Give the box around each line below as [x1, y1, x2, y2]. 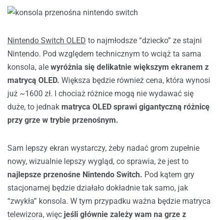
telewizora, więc [7, 210, 62, 219]
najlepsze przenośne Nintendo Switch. [7, 170, 142, 179]
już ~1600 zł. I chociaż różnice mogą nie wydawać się [7, 89, 193, 98]
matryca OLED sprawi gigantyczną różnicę [61, 102, 210, 111]
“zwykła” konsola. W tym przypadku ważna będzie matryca [7, 196, 211, 206]
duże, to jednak [7, 102, 61, 111]
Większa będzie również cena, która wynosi [59, 76, 210, 85]
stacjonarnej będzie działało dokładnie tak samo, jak [7, 183, 188, 192]
